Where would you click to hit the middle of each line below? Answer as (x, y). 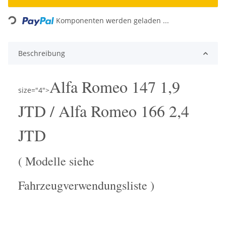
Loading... (24, 15)
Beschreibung (42, 53)
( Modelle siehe (56, 161)
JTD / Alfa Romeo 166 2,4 (104, 111)
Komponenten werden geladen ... (113, 21)
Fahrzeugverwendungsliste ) (86, 185)
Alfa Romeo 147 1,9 (115, 87)
